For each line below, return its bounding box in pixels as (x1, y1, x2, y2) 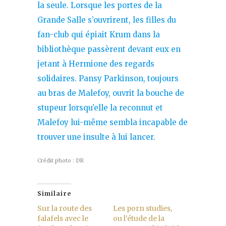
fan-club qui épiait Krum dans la (37, 29, 160, 39)
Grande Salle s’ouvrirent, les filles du (37, 15, 176, 25)
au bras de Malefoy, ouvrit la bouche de (37, 88, 184, 98)
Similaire (37, 189, 71, 197)
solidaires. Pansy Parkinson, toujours (37, 73, 179, 83)
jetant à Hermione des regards (37, 59, 154, 69)
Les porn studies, (113, 203, 172, 213)
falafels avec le (37, 213, 88, 223)
